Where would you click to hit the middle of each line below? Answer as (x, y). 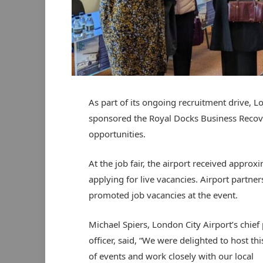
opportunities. (117, 134)
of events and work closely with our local (171, 256)
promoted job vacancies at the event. (163, 195)
